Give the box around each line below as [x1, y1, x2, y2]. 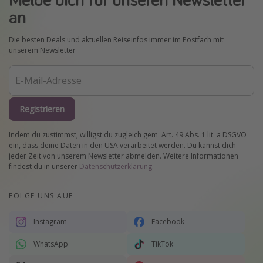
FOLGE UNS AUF [9, 191, 73, 201]
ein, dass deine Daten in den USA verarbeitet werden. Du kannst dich [9, 140, 236, 151]
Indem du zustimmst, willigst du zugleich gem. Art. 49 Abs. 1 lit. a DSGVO [9, 130, 247, 140]
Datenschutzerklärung [79, 161, 152, 172]
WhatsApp [33, 239, 68, 249]
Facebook [151, 217, 184, 227]
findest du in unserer [9, 161, 79, 172]
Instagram [33, 217, 67, 227]
